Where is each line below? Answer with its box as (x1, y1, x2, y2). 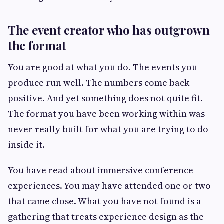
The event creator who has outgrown (8, 22, 210, 38)
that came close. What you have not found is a (8, 195, 201, 208)
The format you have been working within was (8, 107, 205, 120)
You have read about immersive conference (8, 164, 193, 177)
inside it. (8, 138, 47, 151)
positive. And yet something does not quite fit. (8, 92, 203, 105)
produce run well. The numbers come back (8, 76, 189, 89)
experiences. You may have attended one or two (8, 179, 211, 192)
